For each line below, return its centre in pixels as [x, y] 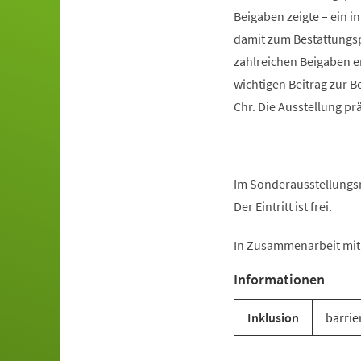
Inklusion [273, 317]
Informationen [279, 279]
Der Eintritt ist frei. [282, 206]
